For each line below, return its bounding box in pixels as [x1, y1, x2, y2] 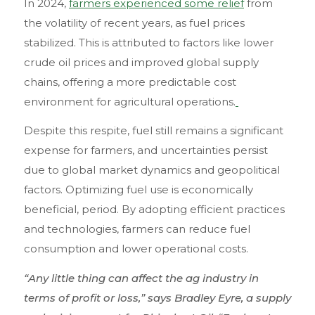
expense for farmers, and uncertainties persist [24, 143, 268, 157]
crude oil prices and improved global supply [24, 55, 259, 69]
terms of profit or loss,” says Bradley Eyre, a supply [24, 290, 291, 304]
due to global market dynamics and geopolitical [24, 163, 280, 177]
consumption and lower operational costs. [24, 242, 248, 256]
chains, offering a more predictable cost [24, 75, 236, 89]
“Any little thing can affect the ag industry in [24, 271, 259, 285]
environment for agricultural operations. [24, 94, 236, 108]
